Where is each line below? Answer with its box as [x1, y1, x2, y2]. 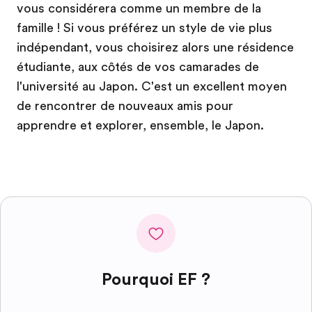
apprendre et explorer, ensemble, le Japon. [17, 118, 264, 132]
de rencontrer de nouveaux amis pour [17, 98, 233, 113]
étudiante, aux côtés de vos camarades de [17, 59, 259, 74]
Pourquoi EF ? [102, 269, 210, 289]
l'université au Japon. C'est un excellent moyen [17, 79, 287, 93]
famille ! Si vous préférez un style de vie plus [17, 20, 272, 35]
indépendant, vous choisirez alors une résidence [17, 40, 294, 54]
